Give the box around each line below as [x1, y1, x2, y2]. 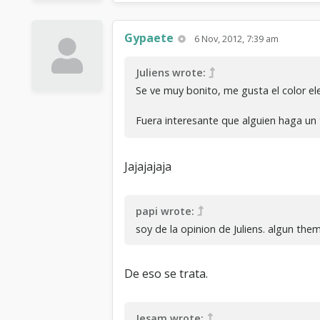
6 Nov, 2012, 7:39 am [194, 32, 279, 46]
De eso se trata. [124, 265, 208, 281]
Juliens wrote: [136, 66, 206, 80]
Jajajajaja [124, 158, 171, 174]
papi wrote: [136, 204, 194, 218]
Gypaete [124, 30, 174, 46]
